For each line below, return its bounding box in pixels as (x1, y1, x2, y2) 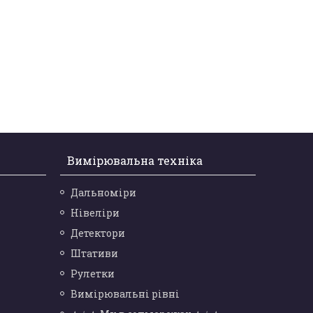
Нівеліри (70, 206, 119, 220)
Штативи (70, 247, 118, 261)
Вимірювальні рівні (70, 287, 180, 301)
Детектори (70, 226, 125, 240)
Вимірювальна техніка (66, 153, 203, 168)
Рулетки (70, 267, 115, 281)
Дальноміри (70, 186, 136, 200)
